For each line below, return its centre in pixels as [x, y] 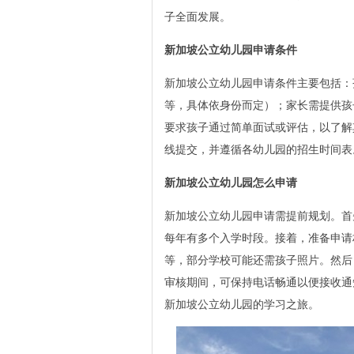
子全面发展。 [198, 17]
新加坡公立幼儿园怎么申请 [231, 183]
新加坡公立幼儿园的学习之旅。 [242, 304]
